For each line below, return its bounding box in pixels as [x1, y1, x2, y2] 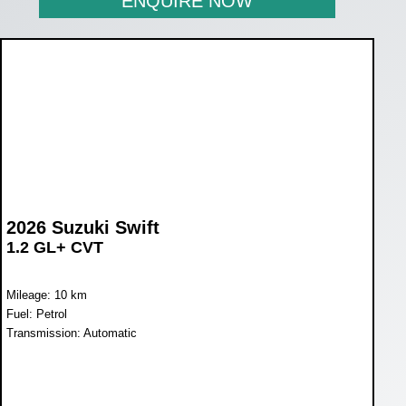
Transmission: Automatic [6, 325, 137, 340]
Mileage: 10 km [6, 287, 87, 302]
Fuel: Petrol [6, 306, 67, 321]
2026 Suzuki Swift [6, 217, 159, 237]
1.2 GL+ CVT [6, 237, 103, 256]
